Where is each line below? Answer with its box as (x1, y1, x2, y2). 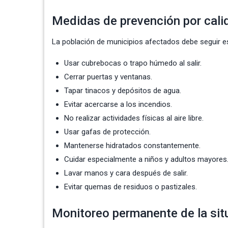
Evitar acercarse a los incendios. (64, 100, 172, 109)
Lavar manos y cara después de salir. (64, 168, 188, 178)
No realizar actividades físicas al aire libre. (64, 113, 204, 123)
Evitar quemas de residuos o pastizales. (64, 182, 197, 192)
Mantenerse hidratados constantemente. (64, 141, 201, 151)
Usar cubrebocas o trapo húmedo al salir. (64, 59, 202, 68)
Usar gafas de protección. (64, 127, 151, 137)
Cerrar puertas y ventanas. (64, 72, 152, 82)
